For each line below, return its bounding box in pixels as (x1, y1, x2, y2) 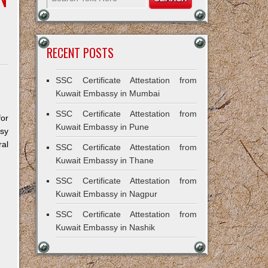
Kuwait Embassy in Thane (56, 156, 154, 165)
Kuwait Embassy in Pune (56, 122, 150, 132)
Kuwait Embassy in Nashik (56, 223, 156, 232)
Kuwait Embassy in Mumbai (56, 89, 160, 98)
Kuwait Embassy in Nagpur (56, 189, 158, 199)
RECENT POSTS (47, 44, 114, 62)
